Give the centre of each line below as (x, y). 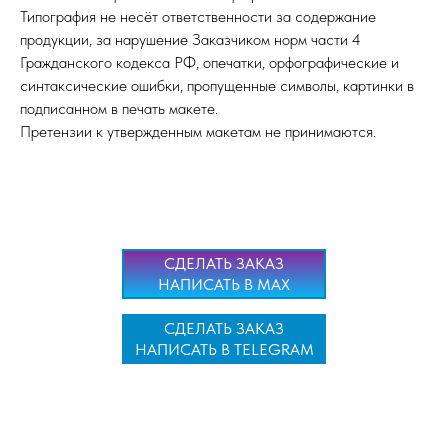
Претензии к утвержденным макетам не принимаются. (198, 131)
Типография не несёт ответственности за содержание (198, 16)
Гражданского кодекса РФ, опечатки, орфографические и (209, 62)
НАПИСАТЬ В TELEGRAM (224, 349)
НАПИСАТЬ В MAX (224, 284)
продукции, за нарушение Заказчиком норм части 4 (190, 39)
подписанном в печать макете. (119, 108)
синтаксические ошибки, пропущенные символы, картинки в (217, 85)
